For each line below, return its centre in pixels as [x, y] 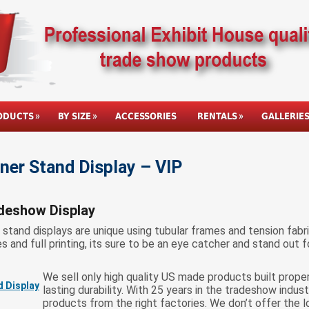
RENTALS [217, 116]
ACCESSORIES [146, 116]
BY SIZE [74, 116]
